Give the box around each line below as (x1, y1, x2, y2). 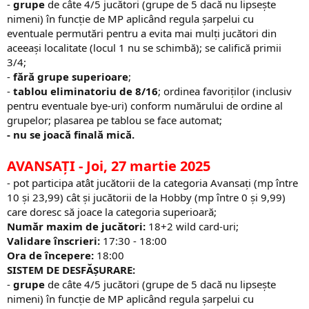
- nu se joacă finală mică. (7, 127, 134, 141)
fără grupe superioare (13, 69, 128, 83)
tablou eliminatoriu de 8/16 (13, 83, 158, 98)
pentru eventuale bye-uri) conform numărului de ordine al (7, 98, 283, 112)
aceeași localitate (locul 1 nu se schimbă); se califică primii (7, 40, 281, 54)
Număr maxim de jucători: (7, 219, 146, 233)
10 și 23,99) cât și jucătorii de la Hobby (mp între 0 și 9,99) (7, 190, 286, 204)
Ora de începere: (7, 248, 94, 262)
